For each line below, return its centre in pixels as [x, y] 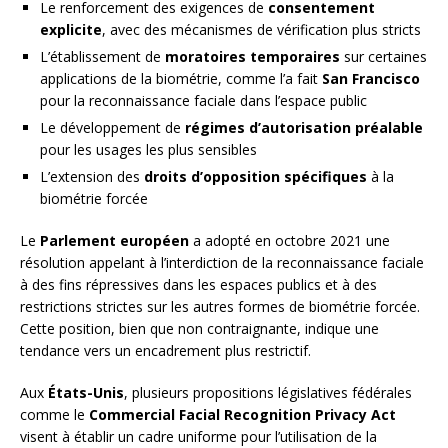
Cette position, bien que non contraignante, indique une [199, 329]
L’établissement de [102, 57]
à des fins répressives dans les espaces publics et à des [198, 285]
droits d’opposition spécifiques [255, 177]
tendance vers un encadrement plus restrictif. [165, 351]
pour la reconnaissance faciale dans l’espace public [203, 101]
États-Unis [86, 393]
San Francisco [371, 79]
